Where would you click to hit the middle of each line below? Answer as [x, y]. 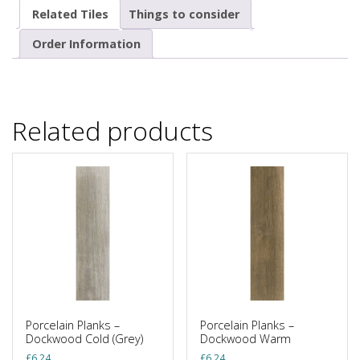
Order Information [86, 43]
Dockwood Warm [246, 338]
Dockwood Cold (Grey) [84, 338]
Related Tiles [70, 14]
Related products [112, 131]
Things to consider [184, 14]
